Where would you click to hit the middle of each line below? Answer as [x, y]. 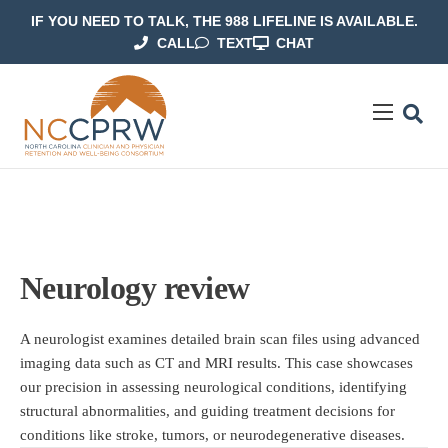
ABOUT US [67, 144]
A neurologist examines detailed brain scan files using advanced [220, 339]
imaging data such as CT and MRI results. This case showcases [216, 363]
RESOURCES [77, 224]
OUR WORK [70, 184]
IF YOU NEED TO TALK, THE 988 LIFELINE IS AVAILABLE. [224, 21]
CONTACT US [78, 264]
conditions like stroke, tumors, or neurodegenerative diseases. [212, 435]
